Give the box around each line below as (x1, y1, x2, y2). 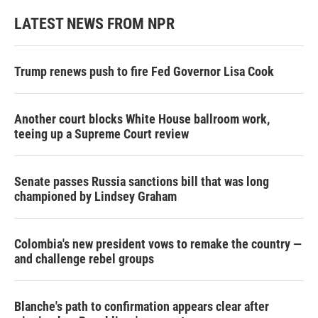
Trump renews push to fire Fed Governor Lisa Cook (14, 64, 274, 79)
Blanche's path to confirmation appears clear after (14, 299, 269, 314)
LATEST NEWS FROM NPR (14, 15, 175, 33)
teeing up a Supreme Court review (14, 126, 189, 142)
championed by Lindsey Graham (14, 189, 177, 204)
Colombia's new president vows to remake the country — (14, 236, 302, 252)
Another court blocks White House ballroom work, (14, 111, 270, 127)
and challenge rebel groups (14, 251, 154, 267)
